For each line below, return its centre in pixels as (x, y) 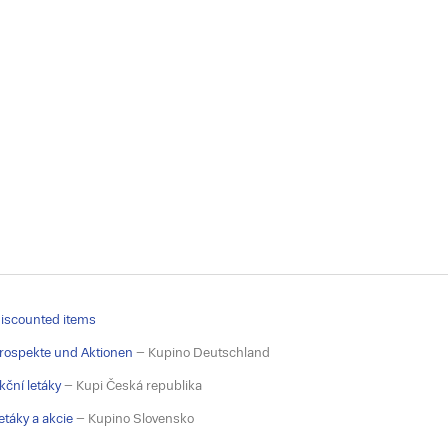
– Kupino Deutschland (202, 352)
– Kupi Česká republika (132, 385)
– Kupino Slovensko (134, 418)
